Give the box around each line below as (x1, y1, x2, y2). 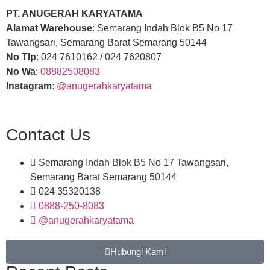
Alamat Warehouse (6, 23, 92, 34)
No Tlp (6, 52, 36, 63)
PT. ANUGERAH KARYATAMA (6, 8, 143, 19)
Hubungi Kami (110, 246, 166, 257)
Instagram (6, 81, 52, 92)
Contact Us (6, 125, 90, 144)
